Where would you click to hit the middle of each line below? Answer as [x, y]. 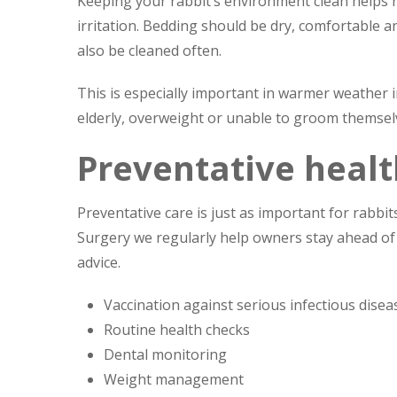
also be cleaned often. [149, 51]
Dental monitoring [165, 354]
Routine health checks [177, 330]
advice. [99, 262]
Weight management [174, 379]
